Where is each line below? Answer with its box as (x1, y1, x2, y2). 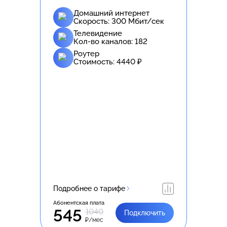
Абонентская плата (53, 199, 104, 206)
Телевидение (73, 28, 122, 38)
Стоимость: (73, 57, 117, 66)
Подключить (124, 208, 165, 217)
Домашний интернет (73, 8, 149, 18)
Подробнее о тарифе (53, 184, 125, 193)
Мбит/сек (126, 16, 164, 26)
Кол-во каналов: (73, 36, 135, 46)
